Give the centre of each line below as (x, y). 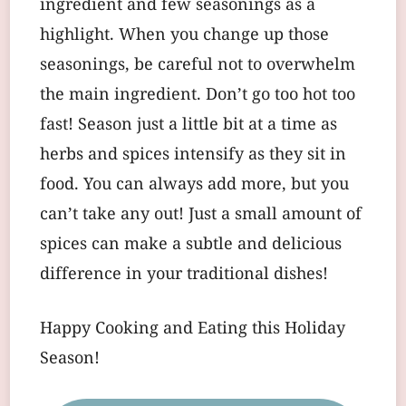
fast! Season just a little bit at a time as (188, 125)
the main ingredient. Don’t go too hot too (198, 95)
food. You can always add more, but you (194, 185)
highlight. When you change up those (184, 35)
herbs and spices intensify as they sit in (193, 155)
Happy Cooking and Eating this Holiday (193, 329)
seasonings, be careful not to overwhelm (198, 65)
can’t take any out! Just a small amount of (201, 215)
